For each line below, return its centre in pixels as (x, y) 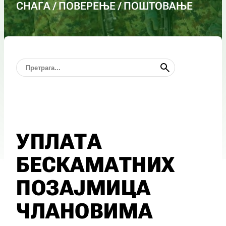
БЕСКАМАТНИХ (96, 165)
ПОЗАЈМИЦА (83, 188)
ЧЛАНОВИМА (84, 211)
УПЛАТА (59, 142)
